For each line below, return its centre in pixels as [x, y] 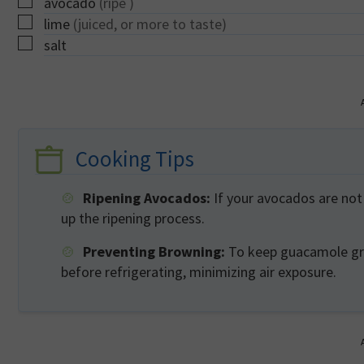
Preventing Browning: [154, 252]
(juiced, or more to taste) [150, 24]
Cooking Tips [135, 159]
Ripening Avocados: [147, 198]
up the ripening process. [133, 219]
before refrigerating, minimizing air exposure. [199, 272]
